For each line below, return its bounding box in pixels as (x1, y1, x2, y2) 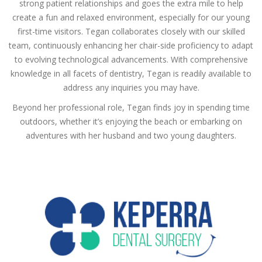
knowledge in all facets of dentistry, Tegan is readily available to (11, 68, 251, 79)
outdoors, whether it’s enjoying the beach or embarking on (20, 116, 242, 127)
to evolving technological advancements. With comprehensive (14, 54, 248, 65)
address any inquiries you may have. (63, 82, 199, 93)
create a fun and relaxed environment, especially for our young (12, 12, 250, 23)
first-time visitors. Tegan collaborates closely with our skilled (17, 26, 245, 37)
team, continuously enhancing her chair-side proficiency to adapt (9, 40, 253, 51)
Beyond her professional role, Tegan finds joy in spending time (12, 102, 250, 113)
